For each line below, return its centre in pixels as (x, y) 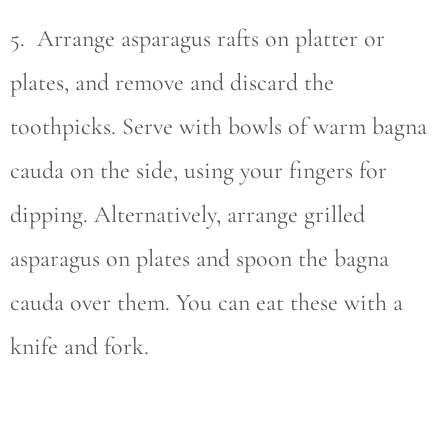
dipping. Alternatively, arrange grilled (187, 214)
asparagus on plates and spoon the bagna (199, 258)
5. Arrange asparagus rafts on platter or (197, 38)
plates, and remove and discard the (172, 82)
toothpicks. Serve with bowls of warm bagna (218, 126)
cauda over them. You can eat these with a (206, 302)
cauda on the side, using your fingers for (198, 170)
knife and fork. (79, 346)
